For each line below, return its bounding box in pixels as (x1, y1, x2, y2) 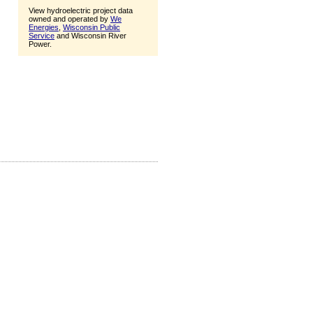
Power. (29, 39, 52, 48)
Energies (29, 22, 59, 31)
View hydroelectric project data (29, 6, 133, 15)
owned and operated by (29, 14, 110, 23)
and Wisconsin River (54, 31, 126, 40)
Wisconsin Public (63, 22, 120, 31)
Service (29, 31, 54, 40)
